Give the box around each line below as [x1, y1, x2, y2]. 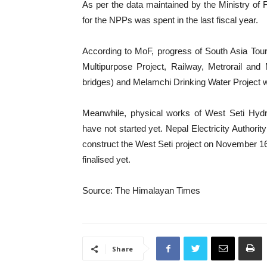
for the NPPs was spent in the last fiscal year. [82, 15, 258, 25]
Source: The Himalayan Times [82, 185, 200, 195]
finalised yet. [82, 154, 131, 164]
